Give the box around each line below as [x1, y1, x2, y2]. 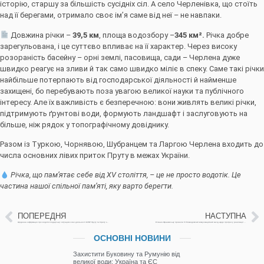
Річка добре [204, 30, 249, 39]
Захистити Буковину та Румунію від [73, 250, 180, 258]
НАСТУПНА [205, 211, 246, 220]
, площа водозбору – [98, 30, 174, 39]
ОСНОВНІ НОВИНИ [93, 233, 171, 243]
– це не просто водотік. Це [149, 170, 241, 180]
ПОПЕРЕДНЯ [18, 211, 66, 220]
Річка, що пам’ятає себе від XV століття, [10, 170, 150, 180]
